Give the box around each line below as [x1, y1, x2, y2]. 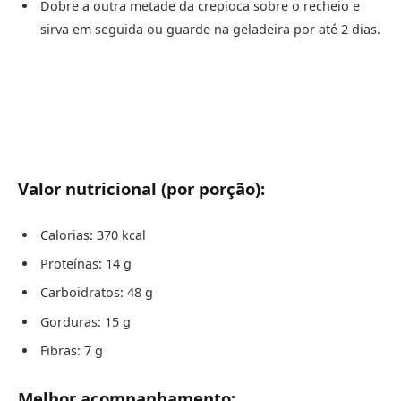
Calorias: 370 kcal [40, 226, 146, 243]
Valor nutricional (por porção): [18, 176, 265, 200]
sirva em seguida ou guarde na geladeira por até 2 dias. [40, 20, 380, 38]
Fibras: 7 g [40, 341, 103, 359]
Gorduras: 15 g [40, 312, 131, 330]
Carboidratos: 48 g [40, 284, 153, 302]
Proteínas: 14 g [40, 254, 132, 272]
